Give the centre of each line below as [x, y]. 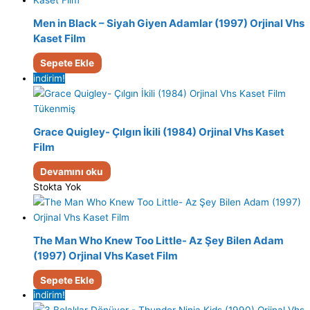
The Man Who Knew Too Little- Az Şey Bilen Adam [158, 241]
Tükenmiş [54, 108]
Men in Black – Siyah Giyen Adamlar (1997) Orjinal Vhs [169, 24]
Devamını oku [72, 171]
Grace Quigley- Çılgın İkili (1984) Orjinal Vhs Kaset [159, 132]
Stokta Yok [57, 186]
